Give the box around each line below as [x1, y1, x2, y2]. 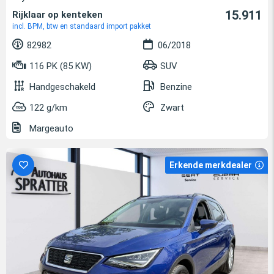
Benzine [160, 81, 192, 93]
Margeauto [27, 123, 73, 135]
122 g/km [29, 102, 67, 114]
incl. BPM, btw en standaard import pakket [12, 22, 151, 31]
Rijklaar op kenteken [12, 9, 103, 21]
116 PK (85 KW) [27, 61, 92, 72]
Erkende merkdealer [169, 160, 252, 171]
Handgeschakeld [29, 81, 95, 93]
